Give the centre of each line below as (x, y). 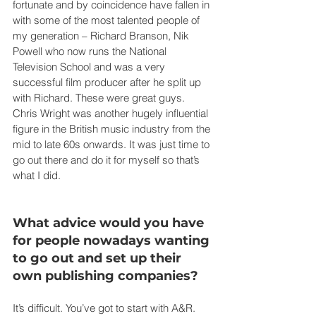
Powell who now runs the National (91, 51)
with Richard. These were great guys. (100, 97)
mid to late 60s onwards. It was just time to (113, 144)
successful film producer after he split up (108, 82)
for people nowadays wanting (113, 240)
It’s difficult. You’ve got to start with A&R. (105, 308)
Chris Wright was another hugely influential (112, 113)
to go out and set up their (99, 258)
